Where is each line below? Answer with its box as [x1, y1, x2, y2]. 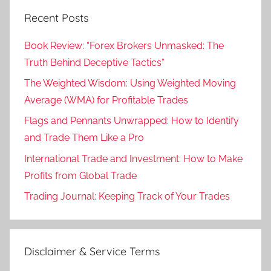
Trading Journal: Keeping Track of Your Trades [24, 191, 230, 203]
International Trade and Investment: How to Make [24, 152, 243, 165]
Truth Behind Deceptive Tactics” [24, 56, 165, 68]
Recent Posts [24, 11, 88, 25]
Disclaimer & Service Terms [24, 244, 160, 259]
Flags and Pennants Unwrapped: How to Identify [24, 115, 239, 127]
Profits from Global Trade [24, 169, 137, 181]
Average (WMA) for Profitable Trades [24, 94, 188, 106]
